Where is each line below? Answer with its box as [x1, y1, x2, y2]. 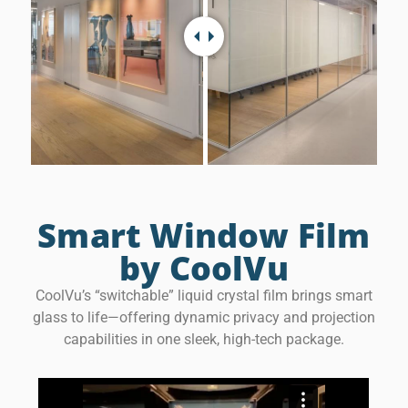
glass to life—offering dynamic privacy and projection [33, 309, 375, 327]
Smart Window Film [37, 213, 371, 259]
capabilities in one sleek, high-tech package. [64, 331, 344, 349]
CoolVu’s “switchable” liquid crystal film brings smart [36, 287, 372, 305]
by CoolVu [119, 246, 289, 291]
